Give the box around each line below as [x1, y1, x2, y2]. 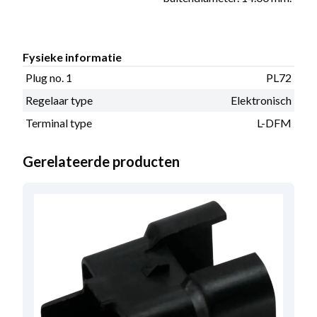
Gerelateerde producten [23, 152, 180, 170]
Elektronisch [231, 93, 292, 107]
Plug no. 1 [25, 70, 72, 84]
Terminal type [25, 115, 92, 129]
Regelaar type [25, 93, 93, 107]
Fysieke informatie [23, 50, 122, 64]
